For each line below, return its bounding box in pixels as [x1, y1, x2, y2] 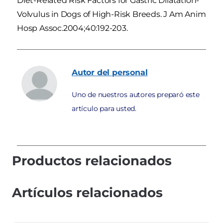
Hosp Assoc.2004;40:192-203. [17, 23, 128, 33]
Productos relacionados [12, 152, 172, 169]
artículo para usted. [72, 104, 137, 113]
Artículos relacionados [12, 184, 163, 201]
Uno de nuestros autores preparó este [72, 90, 200, 99]
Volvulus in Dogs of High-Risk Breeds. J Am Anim [17, 9, 206, 19]
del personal [97, 67, 148, 77]
